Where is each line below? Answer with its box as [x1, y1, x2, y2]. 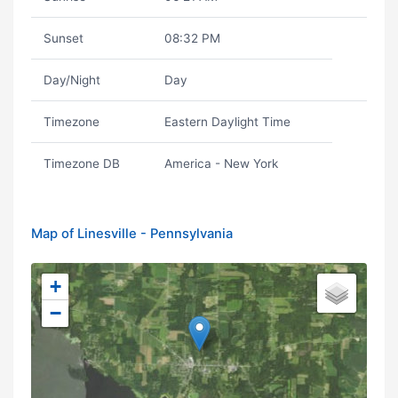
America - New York [163, 156, 278, 171]
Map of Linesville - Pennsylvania [31, 226, 233, 242]
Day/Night [43, 73, 100, 87]
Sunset [43, 31, 84, 45]
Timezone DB [43, 156, 120, 171]
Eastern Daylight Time [163, 115, 291, 129]
